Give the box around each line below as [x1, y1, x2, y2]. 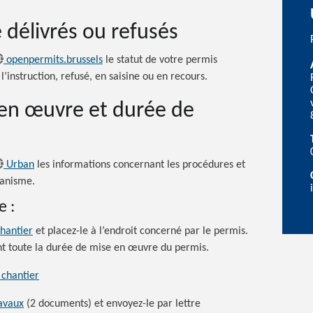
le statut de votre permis [103, 54, 217, 66]
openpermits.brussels [6, 54, 103, 66]
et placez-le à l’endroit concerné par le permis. [33, 225, 248, 237]
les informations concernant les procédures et [34, 159, 245, 170]
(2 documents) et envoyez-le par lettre [24, 298, 201, 310]
